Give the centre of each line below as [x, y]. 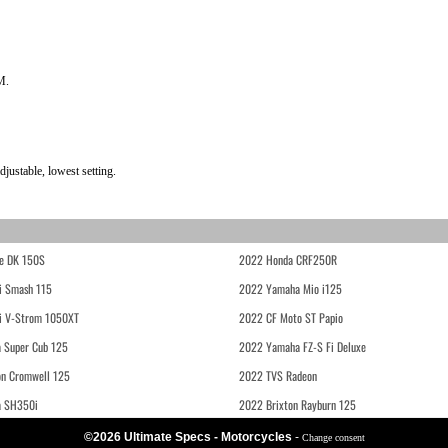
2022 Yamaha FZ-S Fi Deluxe [302, 346]
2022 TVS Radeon [278, 375]
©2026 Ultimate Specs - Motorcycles [189, 437]
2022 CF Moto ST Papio [291, 317]
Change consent [333, 437]
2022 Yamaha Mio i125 [290, 288]
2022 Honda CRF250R [288, 259]
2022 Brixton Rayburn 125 [297, 404]
